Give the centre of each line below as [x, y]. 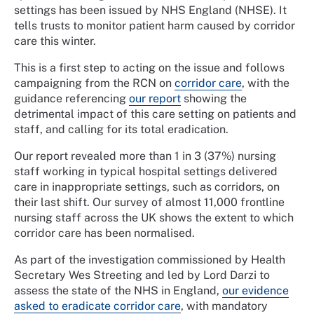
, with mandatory [224, 306]
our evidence [255, 290]
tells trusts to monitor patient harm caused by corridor [155, 25]
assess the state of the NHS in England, [118, 290]
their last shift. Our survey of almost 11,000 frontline [149, 202]
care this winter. [56, 41]
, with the [266, 83]
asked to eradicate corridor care [97, 306]
